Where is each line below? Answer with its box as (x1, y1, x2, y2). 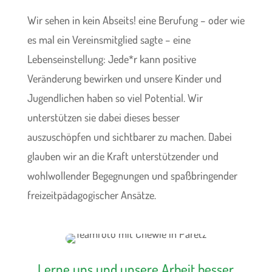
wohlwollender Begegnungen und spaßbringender (27, 169, 237, 183)
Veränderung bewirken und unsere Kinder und (27, 72, 222, 86)
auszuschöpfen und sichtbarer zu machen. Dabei (27, 130, 232, 144)
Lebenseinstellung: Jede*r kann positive (27, 52, 196, 66)
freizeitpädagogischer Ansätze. (27, 188, 156, 202)
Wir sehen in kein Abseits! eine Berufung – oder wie (27, 13, 245, 27)
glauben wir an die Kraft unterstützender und (27, 149, 219, 163)
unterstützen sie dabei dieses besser (27, 110, 180, 124)
